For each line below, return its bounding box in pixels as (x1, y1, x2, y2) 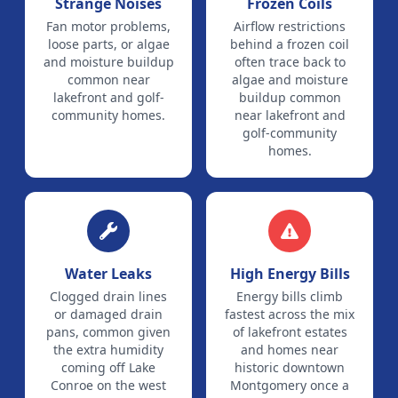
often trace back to (234, 53, 346, 70)
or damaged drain (54, 306, 163, 322)
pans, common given (46, 323, 171, 340)
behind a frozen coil (230, 36, 349, 52)
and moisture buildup (43, 53, 174, 70)
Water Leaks (65, 264, 152, 283)
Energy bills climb (236, 288, 343, 305)
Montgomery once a (230, 377, 349, 394)
